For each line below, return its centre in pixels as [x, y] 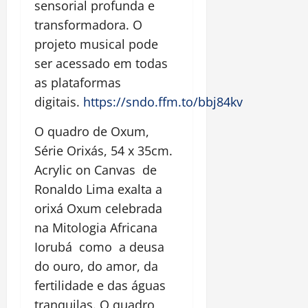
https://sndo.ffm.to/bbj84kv [163, 101]
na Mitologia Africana [96, 227]
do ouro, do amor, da [96, 266]
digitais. [59, 101]
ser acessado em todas [101, 63]
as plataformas [78, 82]
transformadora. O [88, 24]
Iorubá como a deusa [99, 246]
